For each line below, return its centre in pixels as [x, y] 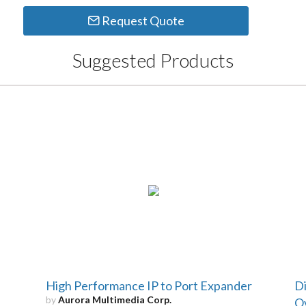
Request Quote [142, 21]
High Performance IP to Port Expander [149, 285]
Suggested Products [153, 60]
